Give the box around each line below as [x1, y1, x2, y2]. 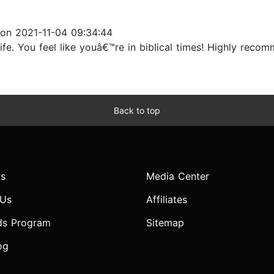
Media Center [146, 170, 209, 183]
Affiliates [146, 193, 187, 206]
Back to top [114, 105, 160, 116]
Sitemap [146, 217, 184, 229]
